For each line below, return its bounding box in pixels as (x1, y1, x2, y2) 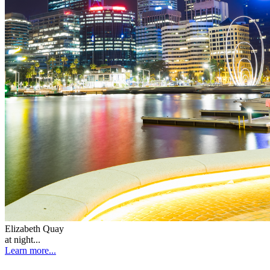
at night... (5, 234, 40, 245)
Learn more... (5, 245, 56, 256)
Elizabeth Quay (5, 223, 64, 234)
